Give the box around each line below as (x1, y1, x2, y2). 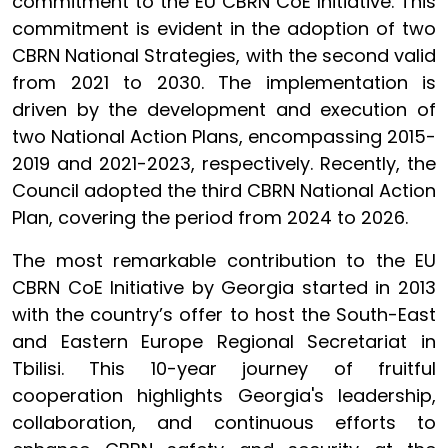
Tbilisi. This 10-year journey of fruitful (12, 356, 436, 381)
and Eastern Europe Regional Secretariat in (12, 329, 436, 354)
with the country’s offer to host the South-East (12, 302, 436, 327)
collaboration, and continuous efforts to (12, 410, 436, 435)
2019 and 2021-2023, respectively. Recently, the (12, 151, 436, 176)
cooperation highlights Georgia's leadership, (12, 383, 436, 408)
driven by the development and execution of (12, 97, 436, 122)
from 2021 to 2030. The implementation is (12, 70, 436, 95)
